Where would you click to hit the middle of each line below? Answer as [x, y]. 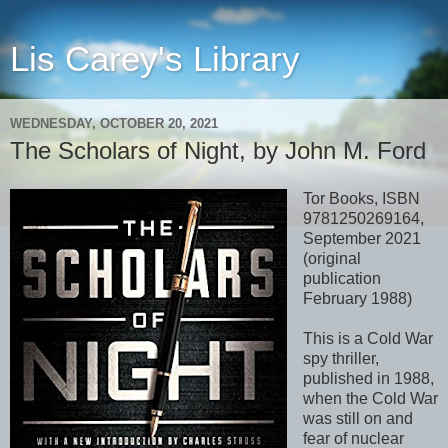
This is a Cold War [367, 338]
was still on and [357, 418]
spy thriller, [340, 358]
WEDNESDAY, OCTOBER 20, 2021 [114, 123]
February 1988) [357, 298]
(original [331, 258]
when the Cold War [370, 398]
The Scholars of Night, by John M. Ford [218, 150]
